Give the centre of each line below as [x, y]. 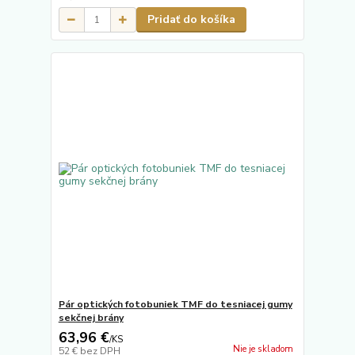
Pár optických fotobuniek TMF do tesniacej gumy [175, 304]
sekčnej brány [91, 317]
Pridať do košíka [191, 20]
